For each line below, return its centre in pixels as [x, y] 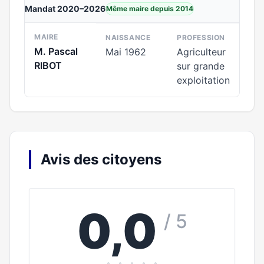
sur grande [201, 66]
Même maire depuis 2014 [150, 9]
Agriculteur [201, 52]
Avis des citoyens [101, 159]
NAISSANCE [128, 37]
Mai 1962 [126, 52]
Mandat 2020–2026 [65, 9]
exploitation [203, 80]
